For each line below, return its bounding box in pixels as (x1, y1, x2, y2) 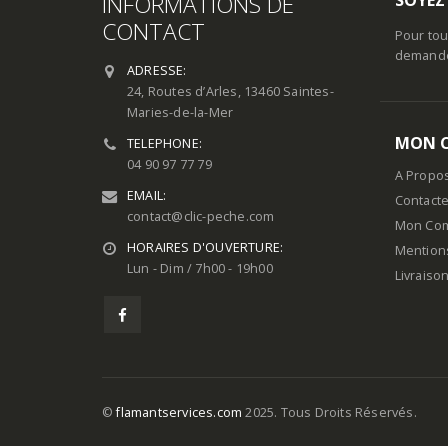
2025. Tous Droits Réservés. (242, 403, 417, 421)
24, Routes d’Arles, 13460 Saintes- (127, 82, 334, 100)
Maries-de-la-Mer (127, 103, 234, 121)
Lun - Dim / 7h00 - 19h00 (127, 259, 273, 277)
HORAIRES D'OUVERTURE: (127, 238, 284, 256)
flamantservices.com (116, 403, 243, 421)
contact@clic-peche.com (127, 207, 275, 225)
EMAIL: (127, 186, 167, 204)
